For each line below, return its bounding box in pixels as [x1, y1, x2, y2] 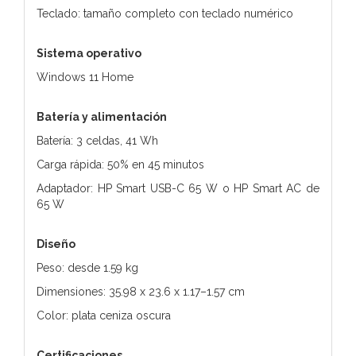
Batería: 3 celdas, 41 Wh [37, 133, 158, 147]
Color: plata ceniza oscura [37, 308, 171, 322]
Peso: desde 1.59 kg [37, 261, 138, 274]
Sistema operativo [37, 46, 141, 60]
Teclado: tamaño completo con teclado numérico [37, 6, 293, 20]
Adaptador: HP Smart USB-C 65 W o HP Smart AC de [37, 181, 319, 195]
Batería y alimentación [37, 110, 167, 123]
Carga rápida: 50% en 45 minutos [37, 157, 204, 171]
